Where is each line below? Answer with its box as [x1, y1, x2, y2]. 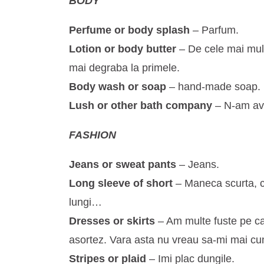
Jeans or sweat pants [69, 159, 176, 171]
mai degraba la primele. [69, 62, 180, 74]
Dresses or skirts [69, 215, 155, 227]
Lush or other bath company [69, 100, 212, 112]
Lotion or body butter [69, 43, 176, 55]
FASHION [69, 129, 116, 141]
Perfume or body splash [69, 24, 190, 37]
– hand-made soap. [166, 81, 260, 93]
